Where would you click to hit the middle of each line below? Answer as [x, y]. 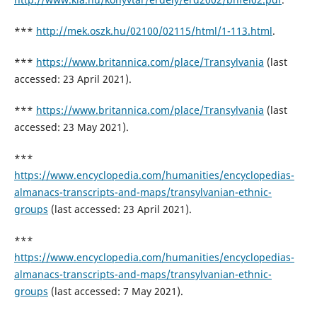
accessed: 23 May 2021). [71, 127]
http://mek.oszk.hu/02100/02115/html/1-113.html [154, 30]
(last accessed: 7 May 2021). [115, 291]
